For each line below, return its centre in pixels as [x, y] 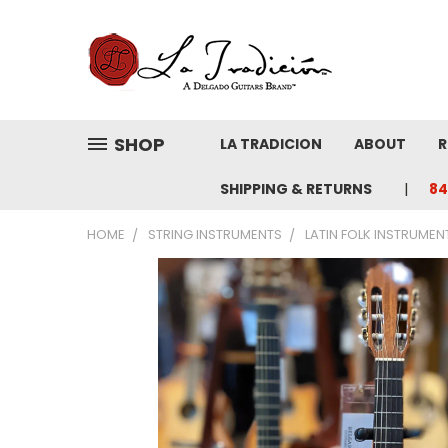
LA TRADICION [271, 144]
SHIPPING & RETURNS [296, 189]
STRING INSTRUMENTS [215, 234]
